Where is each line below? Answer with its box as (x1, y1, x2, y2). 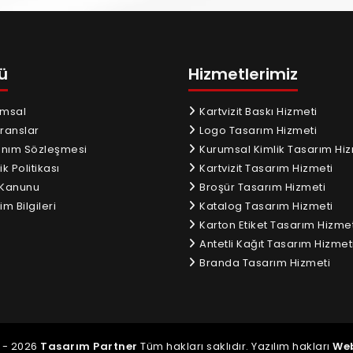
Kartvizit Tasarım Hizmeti (196, 160, 333, 176)
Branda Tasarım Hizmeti (196, 255, 330, 270)
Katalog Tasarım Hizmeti (196, 198, 333, 214)
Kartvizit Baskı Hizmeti (196, 103, 318, 119)
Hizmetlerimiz (188, 62, 298, 85)
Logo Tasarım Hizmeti (196, 122, 317, 138)
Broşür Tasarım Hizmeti (196, 179, 325, 195)
